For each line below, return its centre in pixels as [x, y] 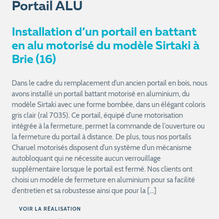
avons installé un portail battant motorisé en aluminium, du [100, 94]
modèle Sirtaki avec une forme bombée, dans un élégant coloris [108, 104]
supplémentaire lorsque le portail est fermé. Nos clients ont [102, 169]
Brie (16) [34, 60]
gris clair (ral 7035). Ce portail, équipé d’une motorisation [97, 115]
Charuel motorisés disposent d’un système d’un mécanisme [101, 147]
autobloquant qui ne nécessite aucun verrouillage [86, 158]
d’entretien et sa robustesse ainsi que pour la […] [84, 190]
